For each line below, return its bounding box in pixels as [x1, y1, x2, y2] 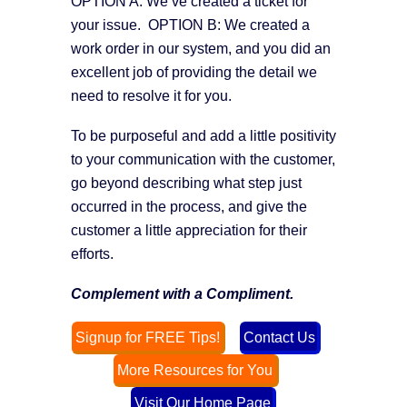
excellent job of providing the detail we [71, 64, 317, 80]
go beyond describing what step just [71, 174, 302, 191]
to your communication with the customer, [71, 151, 335, 167]
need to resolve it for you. [71, 87, 232, 104]
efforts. [71, 245, 114, 262]
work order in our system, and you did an [71, 40, 331, 56]
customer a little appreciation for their [71, 222, 307, 238]
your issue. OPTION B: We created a [71, 16, 310, 33]
